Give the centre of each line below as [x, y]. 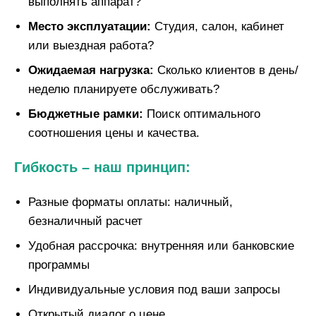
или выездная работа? [91, 46]
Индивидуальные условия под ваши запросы [154, 290]
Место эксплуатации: [90, 27]
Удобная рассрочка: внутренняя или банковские [161, 246]
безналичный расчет [85, 221]
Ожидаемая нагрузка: [91, 71]
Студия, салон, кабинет [218, 27]
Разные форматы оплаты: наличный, [130, 202]
